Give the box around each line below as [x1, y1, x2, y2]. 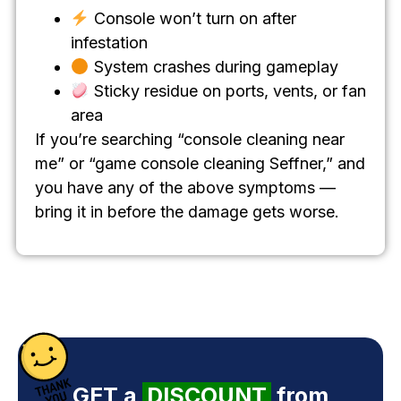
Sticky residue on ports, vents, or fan [89, 81, 366, 101]
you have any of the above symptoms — [35, 178, 336, 198]
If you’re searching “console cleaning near [35, 130, 345, 149]
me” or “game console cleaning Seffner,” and [35, 154, 365, 174]
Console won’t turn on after [89, 9, 296, 29]
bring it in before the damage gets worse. [35, 202, 339, 222]
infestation [71, 33, 148, 53]
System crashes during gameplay [89, 57, 338, 77]
